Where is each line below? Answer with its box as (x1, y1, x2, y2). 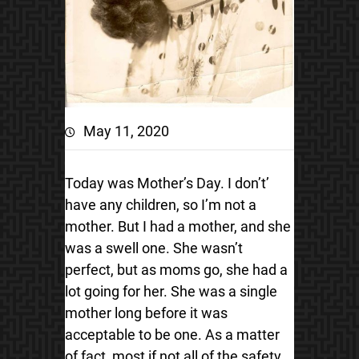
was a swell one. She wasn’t (64, 240, 243, 256)
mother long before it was (64, 305, 228, 321)
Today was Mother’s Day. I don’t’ (64, 175, 269, 192)
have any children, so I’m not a (64, 196, 256, 213)
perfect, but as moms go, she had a (64, 261, 288, 278)
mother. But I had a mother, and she (64, 218, 291, 235)
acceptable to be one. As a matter (64, 326, 280, 343)
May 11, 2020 (83, 123, 169, 139)
